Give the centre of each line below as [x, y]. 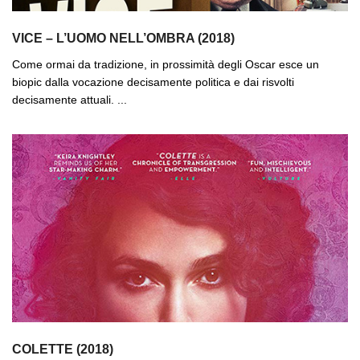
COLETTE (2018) [63, 349]
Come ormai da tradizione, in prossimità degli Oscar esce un [166, 64]
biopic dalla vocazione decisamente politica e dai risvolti [153, 82]
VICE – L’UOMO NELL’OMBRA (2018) [123, 38]
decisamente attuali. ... [70, 99]
